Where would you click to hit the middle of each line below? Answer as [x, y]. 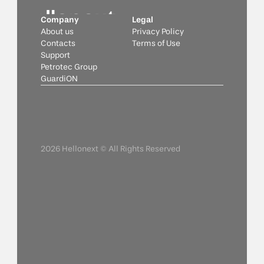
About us [57, 32]
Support [55, 55]
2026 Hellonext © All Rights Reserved [110, 149]
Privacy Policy [158, 32]
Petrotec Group [69, 67]
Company [60, 20]
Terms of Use [156, 44]
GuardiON [59, 79]
